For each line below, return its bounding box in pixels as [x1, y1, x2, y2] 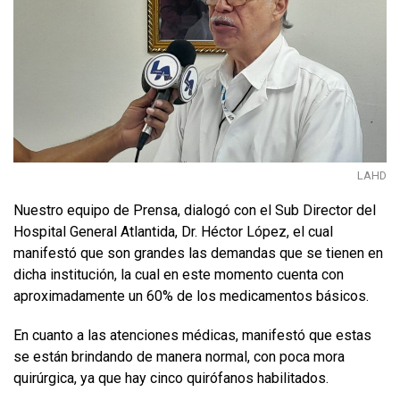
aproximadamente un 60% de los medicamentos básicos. [13, 287, 372, 304]
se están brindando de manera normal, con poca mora [13, 347, 345, 365]
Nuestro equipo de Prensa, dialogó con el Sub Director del [13, 201, 376, 219]
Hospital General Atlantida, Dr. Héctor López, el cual [13, 222, 333, 240]
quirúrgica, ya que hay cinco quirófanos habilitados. [13, 369, 332, 387]
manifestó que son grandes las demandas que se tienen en [13, 244, 383, 262]
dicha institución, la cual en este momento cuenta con [13, 265, 344, 283]
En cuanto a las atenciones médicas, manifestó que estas [13, 326, 371, 344]
